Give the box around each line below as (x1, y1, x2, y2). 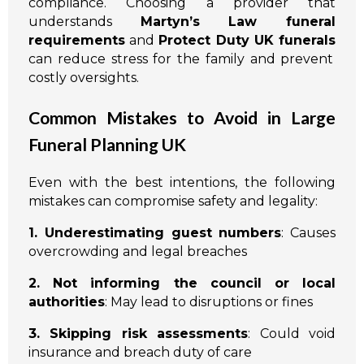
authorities (28, 294, 105, 310)
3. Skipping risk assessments (28, 326, 249, 342)
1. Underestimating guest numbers (28, 225, 282, 241)
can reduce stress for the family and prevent (28, 51, 334, 67)
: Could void (248, 326, 336, 342)
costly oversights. (28, 70, 139, 86)
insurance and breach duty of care (28, 344, 252, 361)
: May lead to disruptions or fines (105, 294, 313, 310)
